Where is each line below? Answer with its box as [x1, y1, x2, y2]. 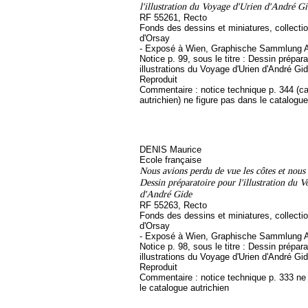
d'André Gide [140, 188, 192, 199]
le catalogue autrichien [140, 283, 229, 293]
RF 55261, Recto [140, 12, 207, 23]
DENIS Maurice [140, 144, 201, 155]
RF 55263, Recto [140, 200, 207, 210]
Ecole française [140, 155, 201, 165]
